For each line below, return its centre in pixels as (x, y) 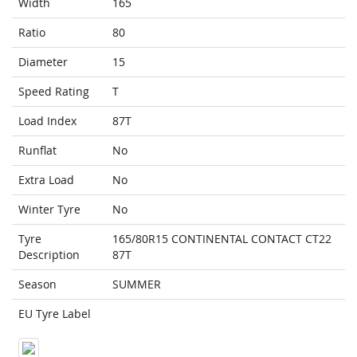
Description (49, 255)
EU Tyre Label (55, 314)
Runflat (37, 151)
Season (37, 284)
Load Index (47, 121)
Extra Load (46, 180)
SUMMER (137, 284)
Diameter (43, 62)
